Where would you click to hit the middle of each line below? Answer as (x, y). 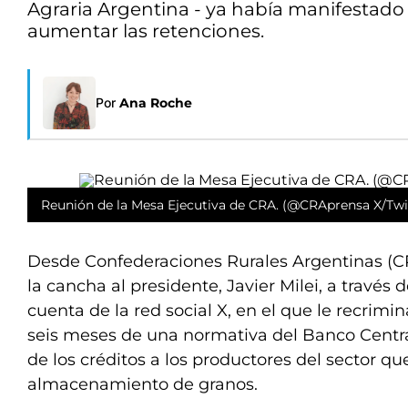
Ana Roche (156, 103)
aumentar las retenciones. (146, 31)
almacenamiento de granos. (143, 384)
